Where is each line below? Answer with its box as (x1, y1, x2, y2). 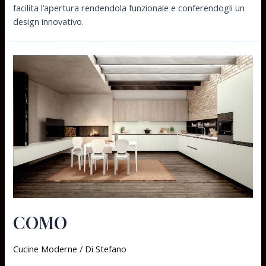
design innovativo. (13, 15, 84, 28)
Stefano (96, 242, 127, 255)
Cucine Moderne (13, 242, 78, 255)
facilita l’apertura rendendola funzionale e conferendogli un (13, 2, 245, 14)
